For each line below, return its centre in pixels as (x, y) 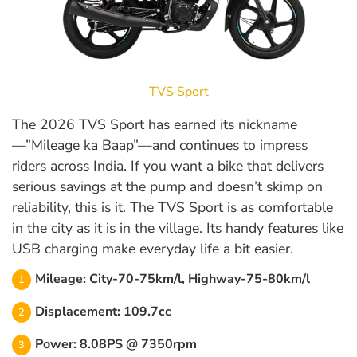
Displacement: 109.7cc (103, 312)
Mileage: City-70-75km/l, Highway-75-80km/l (173, 279)
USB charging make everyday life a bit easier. (153, 249)
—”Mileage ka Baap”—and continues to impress (160, 145)
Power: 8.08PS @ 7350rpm (116, 345)
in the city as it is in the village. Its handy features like (178, 228)
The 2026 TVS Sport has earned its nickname (155, 125)
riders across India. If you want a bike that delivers (168, 166)
